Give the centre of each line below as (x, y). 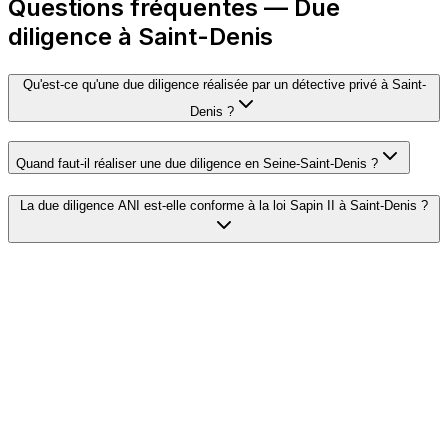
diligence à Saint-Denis (140, 36)
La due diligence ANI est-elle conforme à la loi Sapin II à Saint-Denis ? (224, 206)
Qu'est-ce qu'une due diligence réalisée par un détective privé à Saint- (224, 84)
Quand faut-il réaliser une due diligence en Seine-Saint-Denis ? (197, 163)
